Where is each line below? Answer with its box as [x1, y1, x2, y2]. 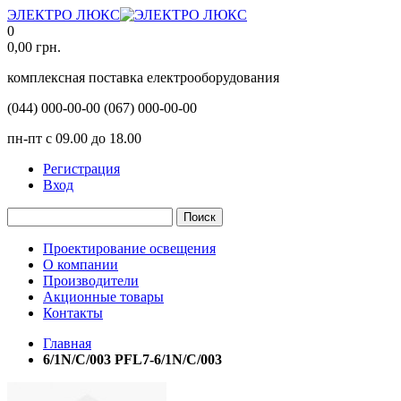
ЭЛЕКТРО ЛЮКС [7, 7, 120, 22]
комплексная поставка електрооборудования [7, 70, 279, 85]
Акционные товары [43, 289, 164, 304]
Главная [43, 336, 91, 351]
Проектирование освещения [43, 241, 216, 256]
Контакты [43, 305, 103, 320]
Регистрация [43, 161, 120, 176]
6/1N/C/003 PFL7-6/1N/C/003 [43, 352, 222, 367]
